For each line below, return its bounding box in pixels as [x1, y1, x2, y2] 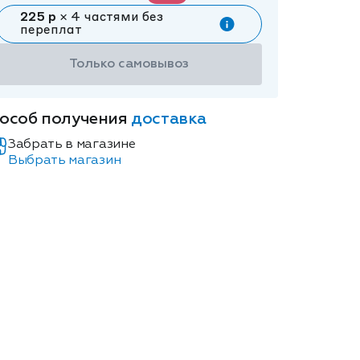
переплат [20, 24, 82, 37]
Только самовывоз [68, 58, 189, 71]
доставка [131, 111, 207, 127]
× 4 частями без [56, 11, 163, 24]
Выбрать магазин [8, 154, 121, 167]
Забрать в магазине [8, 138, 136, 151]
